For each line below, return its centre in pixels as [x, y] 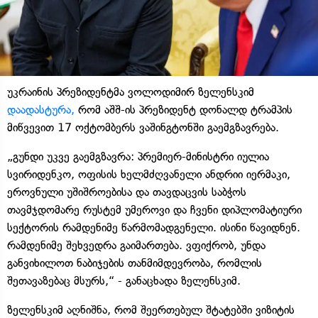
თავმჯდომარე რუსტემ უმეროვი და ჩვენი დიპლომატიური [154, 209]
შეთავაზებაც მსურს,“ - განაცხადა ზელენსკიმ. [124, 280]
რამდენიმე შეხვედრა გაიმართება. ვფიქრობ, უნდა [136, 245]
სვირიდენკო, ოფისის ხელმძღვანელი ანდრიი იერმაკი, [149, 174]
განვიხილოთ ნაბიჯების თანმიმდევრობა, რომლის [135, 263]
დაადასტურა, [41, 109]
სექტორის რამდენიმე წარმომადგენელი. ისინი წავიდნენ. [154, 227]
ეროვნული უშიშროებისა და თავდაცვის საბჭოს [127, 192]
